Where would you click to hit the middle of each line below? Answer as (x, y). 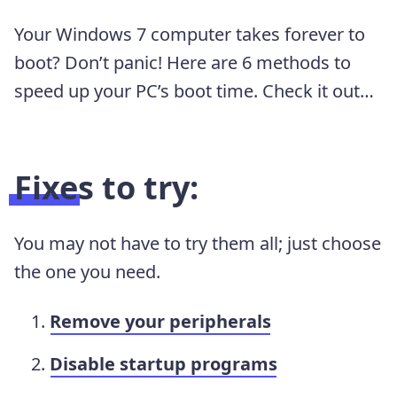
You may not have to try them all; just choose (198, 243)
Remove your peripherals (160, 321)
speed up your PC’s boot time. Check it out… (194, 90)
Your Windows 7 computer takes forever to (190, 34)
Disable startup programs (163, 363)
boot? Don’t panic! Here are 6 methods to (183, 62)
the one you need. (87, 271)
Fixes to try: (106, 187)
